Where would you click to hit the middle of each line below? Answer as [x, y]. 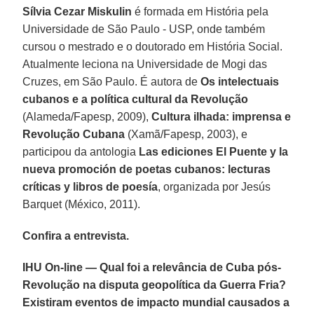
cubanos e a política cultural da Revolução [136, 99]
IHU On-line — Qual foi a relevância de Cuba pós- [152, 267]
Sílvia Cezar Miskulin [77, 11]
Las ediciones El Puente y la [214, 151]
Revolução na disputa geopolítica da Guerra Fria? [155, 285]
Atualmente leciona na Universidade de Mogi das [145, 64]
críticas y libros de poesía [90, 186]
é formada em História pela [200, 11]
